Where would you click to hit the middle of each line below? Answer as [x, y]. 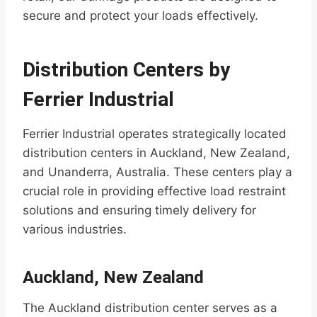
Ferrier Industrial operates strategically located [155, 134]
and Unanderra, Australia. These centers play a [157, 172]
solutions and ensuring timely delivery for [139, 211]
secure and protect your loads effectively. [140, 16]
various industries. [75, 230]
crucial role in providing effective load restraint [154, 191]
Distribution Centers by [126, 70]
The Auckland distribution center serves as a [150, 308]
